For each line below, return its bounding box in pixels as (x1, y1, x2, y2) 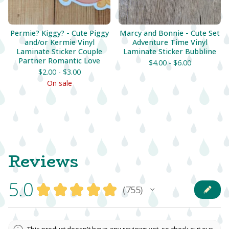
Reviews (8, 149, 79, 174)
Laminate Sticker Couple (16, 47, 102, 56)
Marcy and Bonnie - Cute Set (120, 28, 220, 38)
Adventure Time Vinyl (132, 37, 208, 47)
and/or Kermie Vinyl (24, 37, 95, 47)
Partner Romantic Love (18, 56, 100, 65)
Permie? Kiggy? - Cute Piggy (10, 28, 109, 38)
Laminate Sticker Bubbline (123, 47, 216, 56)
